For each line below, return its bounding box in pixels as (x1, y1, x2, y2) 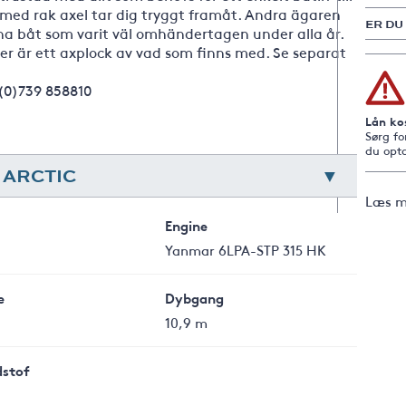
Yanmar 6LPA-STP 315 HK (165, 240, 327, 259)
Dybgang (165, 288, 225, 307)
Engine (165, 216, 208, 235)
